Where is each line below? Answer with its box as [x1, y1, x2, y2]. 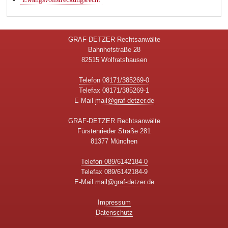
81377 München [91, 137, 137, 146]
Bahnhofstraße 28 [88, 46, 140, 54]
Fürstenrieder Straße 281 [77, 127, 151, 135]
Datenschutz [95, 209, 133, 217]
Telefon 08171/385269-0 [79, 76, 149, 84]
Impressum [97, 198, 131, 207]
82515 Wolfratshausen [81, 56, 147, 64]
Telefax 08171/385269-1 [79, 87, 149, 95]
